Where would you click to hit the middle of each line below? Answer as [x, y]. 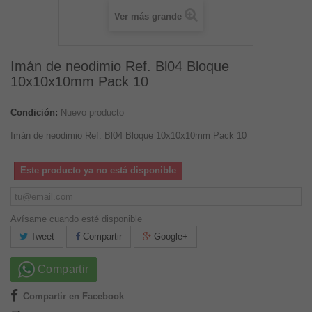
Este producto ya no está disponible [98, 171]
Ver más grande [148, 17]
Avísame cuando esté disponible [76, 219]
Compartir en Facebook [73, 297]
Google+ [170, 237]
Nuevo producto [92, 113]
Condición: [34, 113]
